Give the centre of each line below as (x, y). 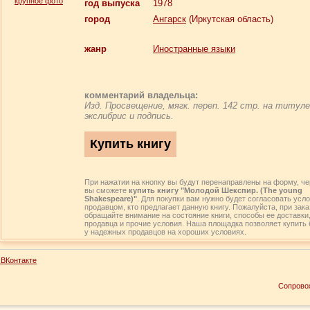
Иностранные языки (194, 49)
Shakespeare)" (111, 199)
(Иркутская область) (230, 19)
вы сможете (107, 190)
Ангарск (170, 19)
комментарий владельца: (141, 95)
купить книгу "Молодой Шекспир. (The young (216, 190)
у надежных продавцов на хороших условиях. (165, 232)
